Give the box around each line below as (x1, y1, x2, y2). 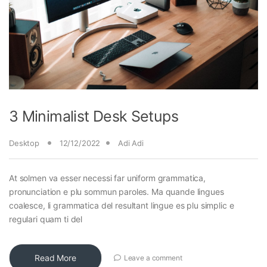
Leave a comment (123, 253, 182, 262)
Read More (35, 253, 76, 263)
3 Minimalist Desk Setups (9, 107, 178, 126)
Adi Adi (118, 138, 144, 148)
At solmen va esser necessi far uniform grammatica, (9, 173, 206, 184)
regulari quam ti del (9, 214, 83, 225)
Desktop (9, 138, 40, 148)
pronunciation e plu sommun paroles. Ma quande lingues (9, 187, 224, 197)
